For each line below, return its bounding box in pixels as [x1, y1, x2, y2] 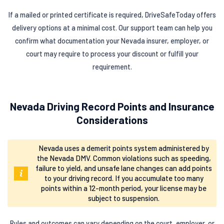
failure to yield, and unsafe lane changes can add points [35, 163, 212, 172]
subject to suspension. [88, 193, 160, 202]
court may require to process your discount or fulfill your [25, 49, 198, 58]
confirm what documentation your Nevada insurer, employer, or [15, 36, 209, 45]
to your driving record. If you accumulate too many [44, 173, 203, 182]
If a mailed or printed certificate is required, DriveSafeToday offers [8, 10, 216, 19]
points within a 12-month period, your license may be [41, 183, 207, 192]
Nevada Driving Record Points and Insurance [9, 100, 214, 113]
